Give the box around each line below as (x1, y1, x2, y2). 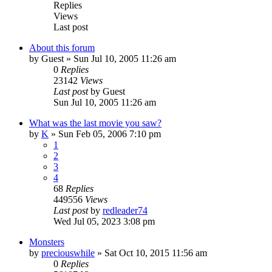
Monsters (29, 236, 64, 247)
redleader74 (103, 205, 148, 216)
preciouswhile (41, 247, 95, 258)
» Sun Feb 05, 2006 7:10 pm (49, 128, 161, 139)
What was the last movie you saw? (29, 117, 161, 128)
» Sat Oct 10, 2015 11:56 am (95, 247, 207, 258)
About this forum (29, 42, 95, 53)
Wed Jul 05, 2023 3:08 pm (53, 216, 155, 226)
